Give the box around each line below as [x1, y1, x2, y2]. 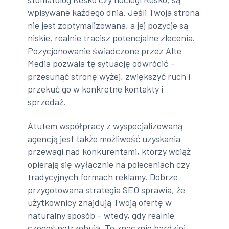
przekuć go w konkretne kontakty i [28, 83, 164, 95]
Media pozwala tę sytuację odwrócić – [28, 57, 175, 69]
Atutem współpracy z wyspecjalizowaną [28, 120, 183, 132]
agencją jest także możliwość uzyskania [28, 133, 181, 145]
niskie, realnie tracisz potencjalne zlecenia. [28, 32, 196, 43]
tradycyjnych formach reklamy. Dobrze [28, 171, 178, 183]
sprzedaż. [28, 96, 66, 107]
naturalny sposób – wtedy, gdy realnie [28, 210, 175, 221]
